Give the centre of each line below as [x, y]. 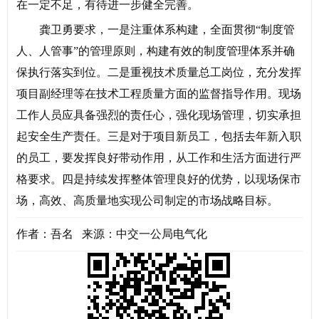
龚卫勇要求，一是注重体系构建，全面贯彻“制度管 [167, 30]
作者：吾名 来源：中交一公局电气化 [112, 234]
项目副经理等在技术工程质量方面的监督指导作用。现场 [159, 94]
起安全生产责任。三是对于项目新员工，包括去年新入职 [159, 137]
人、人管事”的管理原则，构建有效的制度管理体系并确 [156, 51]
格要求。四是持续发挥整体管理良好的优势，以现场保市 [159, 179]
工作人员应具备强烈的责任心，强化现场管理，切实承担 [159, 115]
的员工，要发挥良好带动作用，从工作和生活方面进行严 [159, 158]
